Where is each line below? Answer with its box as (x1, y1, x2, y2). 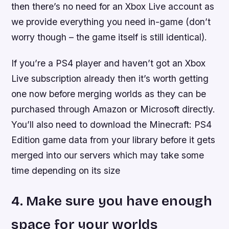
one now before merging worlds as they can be (11, 88, 207, 100)
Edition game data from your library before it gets (11, 134, 216, 146)
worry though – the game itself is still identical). (11, 32, 208, 43)
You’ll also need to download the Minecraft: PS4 (11, 119, 212, 130)
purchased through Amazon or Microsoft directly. (11, 104, 216, 115)
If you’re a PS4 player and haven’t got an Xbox (11, 58, 206, 69)
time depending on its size (11, 165, 121, 176)
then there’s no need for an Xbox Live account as (11, 1, 215, 12)
